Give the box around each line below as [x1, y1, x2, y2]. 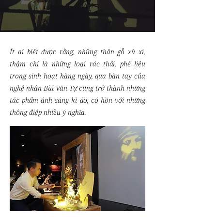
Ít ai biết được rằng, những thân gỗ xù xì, [10, 47, 145, 56]
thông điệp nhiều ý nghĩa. [10, 108, 86, 117]
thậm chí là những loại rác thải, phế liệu [10, 59, 145, 68]
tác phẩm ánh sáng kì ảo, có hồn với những [10, 95, 145, 105]
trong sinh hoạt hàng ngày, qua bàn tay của [10, 71, 145, 80]
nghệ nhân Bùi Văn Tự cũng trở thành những [10, 83, 145, 93]
